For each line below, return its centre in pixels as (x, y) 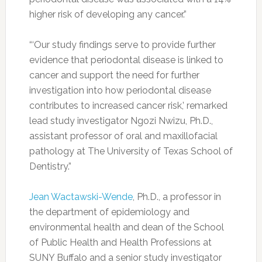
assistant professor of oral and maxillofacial (123, 136)
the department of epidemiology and (109, 212)
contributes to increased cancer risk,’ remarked (128, 106)
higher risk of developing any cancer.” (108, 14)
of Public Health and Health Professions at (120, 242)
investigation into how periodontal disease (120, 90)
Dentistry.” (50, 166)
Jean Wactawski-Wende (81, 197)
